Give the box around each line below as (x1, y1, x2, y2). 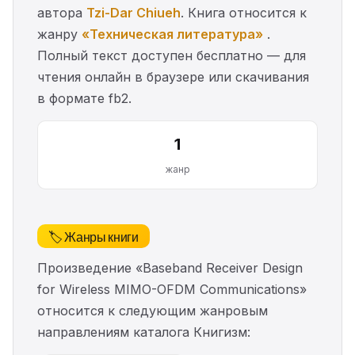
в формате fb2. (37, 90, 132, 107)
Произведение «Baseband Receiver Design (37, 260, 303, 277)
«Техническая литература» (82, 26, 263, 43)
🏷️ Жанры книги (48, 227, 139, 246)
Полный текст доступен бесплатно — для (37, 48, 306, 64)
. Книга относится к (181, 5, 307, 21)
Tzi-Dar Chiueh (86, 5, 181, 21)
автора (37, 5, 86, 21)
